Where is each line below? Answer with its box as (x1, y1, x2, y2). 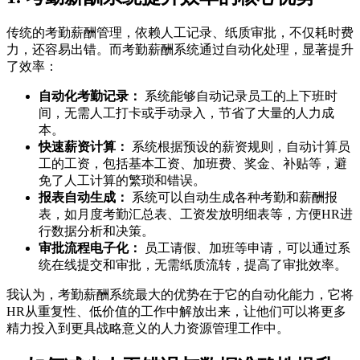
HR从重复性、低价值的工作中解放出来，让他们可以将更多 (6, 305, 346, 319)
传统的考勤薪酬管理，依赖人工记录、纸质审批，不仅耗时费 (6, 26, 354, 40)
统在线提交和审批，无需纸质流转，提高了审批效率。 (39, 258, 347, 272)
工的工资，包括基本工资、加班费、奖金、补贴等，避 (39, 157, 347, 171)
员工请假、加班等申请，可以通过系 (141, 241, 350, 256)
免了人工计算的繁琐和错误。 (39, 174, 206, 188)
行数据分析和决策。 (39, 224, 154, 239)
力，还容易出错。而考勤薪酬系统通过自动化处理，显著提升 (6, 43, 354, 57)
